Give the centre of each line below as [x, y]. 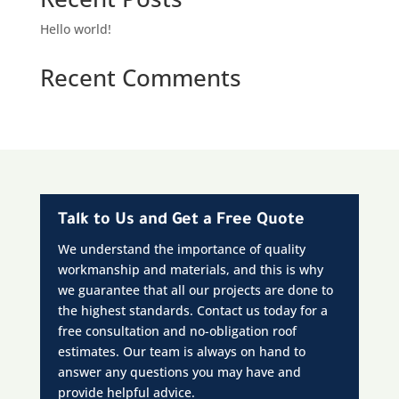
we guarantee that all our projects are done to [195, 290]
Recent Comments [140, 77]
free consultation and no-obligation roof [177, 331]
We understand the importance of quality [181, 249]
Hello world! [75, 29]
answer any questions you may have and [179, 372]
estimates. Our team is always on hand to [181, 351]
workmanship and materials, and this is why [190, 269]
